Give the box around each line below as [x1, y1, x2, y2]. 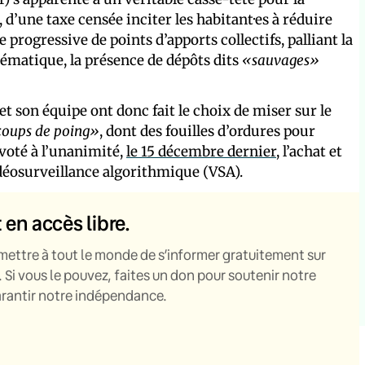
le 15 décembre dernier [126, 143, 276, 161]
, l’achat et [276, 143, 342, 161]
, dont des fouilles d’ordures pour [99, 122, 315, 141]
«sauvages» [242, 51, 319, 70]
